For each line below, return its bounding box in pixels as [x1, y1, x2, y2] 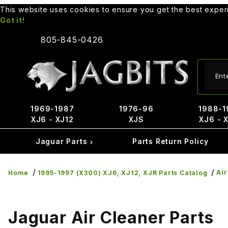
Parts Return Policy [132, 137, 209, 146]
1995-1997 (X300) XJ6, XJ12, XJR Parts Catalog [37, 169, 208, 177]
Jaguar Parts [35, 137, 90, 146]
